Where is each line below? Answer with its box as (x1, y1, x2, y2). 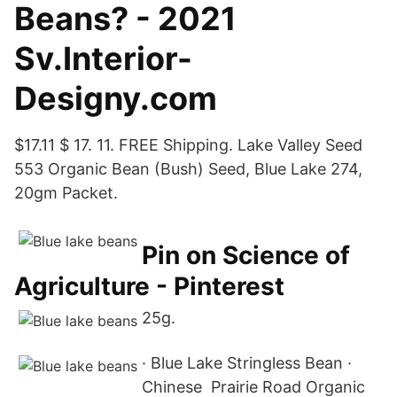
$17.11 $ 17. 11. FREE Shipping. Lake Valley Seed (14, 136, 362, 154)
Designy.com (14, 79, 217, 118)
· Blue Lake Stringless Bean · (142, 354, 352, 372)
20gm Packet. (14, 183, 118, 202)
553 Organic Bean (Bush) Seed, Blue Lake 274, (14, 160, 362, 178)
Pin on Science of (142, 240, 350, 270)
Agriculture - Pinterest (14, 271, 284, 301)
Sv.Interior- (14, 39, 192, 78)
